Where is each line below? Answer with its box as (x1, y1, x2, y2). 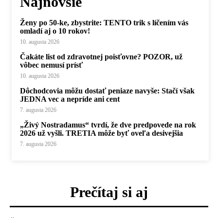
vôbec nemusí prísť (20, 61, 83, 70)
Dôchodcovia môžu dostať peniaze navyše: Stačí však (20, 87, 195, 95)
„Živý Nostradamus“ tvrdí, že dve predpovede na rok (20, 121, 196, 129)
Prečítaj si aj (70, 184, 148, 200)
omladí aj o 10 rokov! (20, 27, 90, 36)
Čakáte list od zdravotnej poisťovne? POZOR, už (20, 53, 182, 61)
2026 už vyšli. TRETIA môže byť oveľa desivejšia (20, 129, 183, 138)
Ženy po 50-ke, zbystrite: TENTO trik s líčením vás (20, 18, 188, 27)
